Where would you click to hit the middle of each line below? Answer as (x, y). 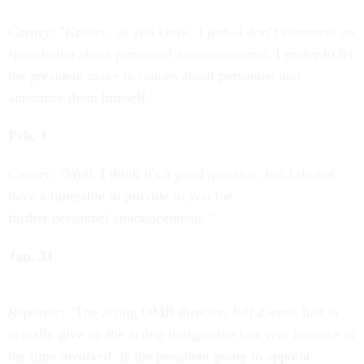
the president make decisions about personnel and (154, 76)
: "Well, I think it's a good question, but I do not (193, 174)
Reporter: (37, 312)
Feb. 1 (28, 136)
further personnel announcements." (111, 218)
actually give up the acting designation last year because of (182, 334)
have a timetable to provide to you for (120, 196)
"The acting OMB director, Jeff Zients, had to (202, 312)
